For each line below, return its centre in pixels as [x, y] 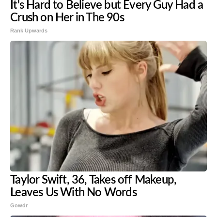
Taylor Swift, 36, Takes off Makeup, [93, 180]
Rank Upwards [29, 30]
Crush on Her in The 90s [67, 18]
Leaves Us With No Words [73, 193]
